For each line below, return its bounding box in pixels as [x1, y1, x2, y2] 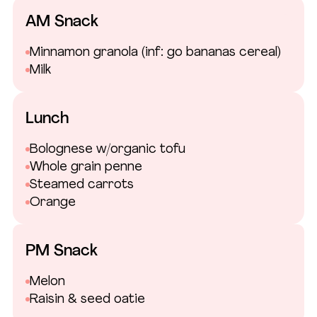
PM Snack [25, 243, 98, 259]
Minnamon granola [29, 45, 142, 59]
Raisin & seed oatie [29, 292, 145, 306]
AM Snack [25, 14, 98, 30]
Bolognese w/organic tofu [29, 142, 185, 156]
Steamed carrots [29, 178, 134, 192]
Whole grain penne [29, 160, 142, 174]
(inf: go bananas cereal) [141, 45, 281, 59]
